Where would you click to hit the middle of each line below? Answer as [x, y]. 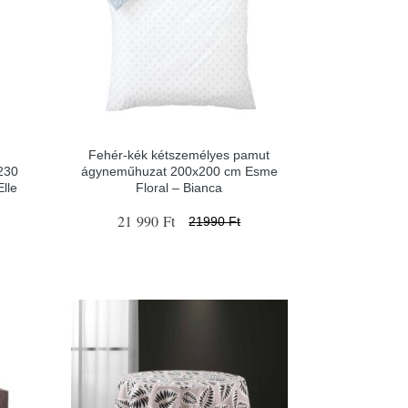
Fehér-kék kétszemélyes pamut [179, 155]
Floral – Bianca [179, 188]
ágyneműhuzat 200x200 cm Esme [179, 171]
